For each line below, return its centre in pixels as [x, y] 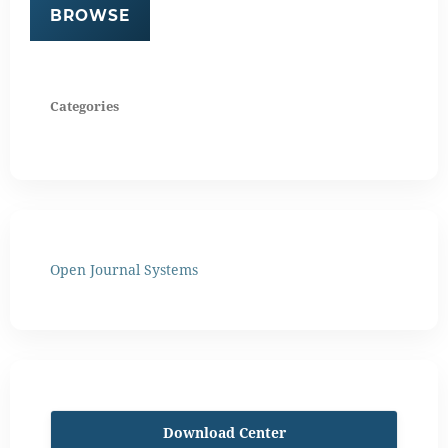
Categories [84, 105]
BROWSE [90, 15]
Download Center [224, 432]
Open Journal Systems [124, 269]
